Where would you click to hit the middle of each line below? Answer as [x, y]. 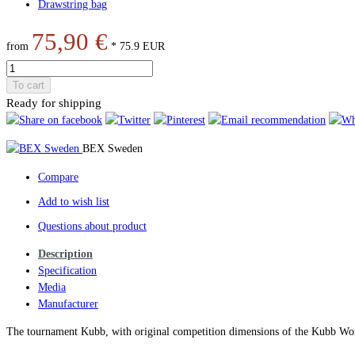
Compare [58, 177]
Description [65, 254]
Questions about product [92, 226]
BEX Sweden [113, 148]
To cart [29, 85]
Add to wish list [74, 201]
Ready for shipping [54, 102]
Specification [67, 270]
